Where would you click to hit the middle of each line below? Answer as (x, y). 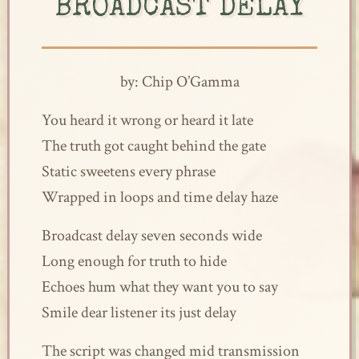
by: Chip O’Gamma (179, 82)
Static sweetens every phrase (128, 171)
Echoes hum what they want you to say (159, 287)
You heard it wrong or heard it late (147, 120)
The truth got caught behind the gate (153, 146)
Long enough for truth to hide (134, 261)
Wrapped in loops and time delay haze (159, 197)
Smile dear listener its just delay (139, 313)
